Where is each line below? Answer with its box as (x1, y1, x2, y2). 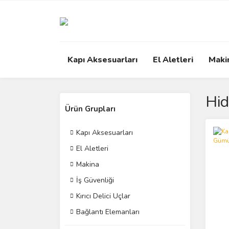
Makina (76, 159, 99, 169)
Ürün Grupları (65, 104, 116, 114)
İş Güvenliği (76, 175, 114, 185)
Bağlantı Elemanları (76, 207, 140, 217)
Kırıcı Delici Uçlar (76, 191, 130, 201)
